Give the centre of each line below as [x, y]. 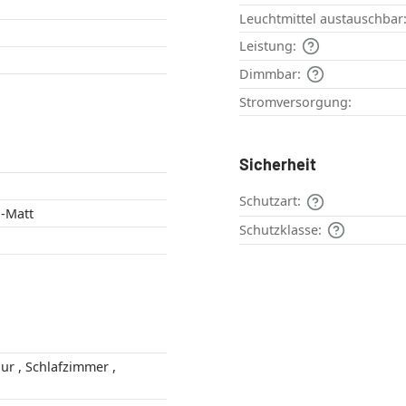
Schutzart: [270, 201]
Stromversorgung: [295, 102]
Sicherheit [278, 164]
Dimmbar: [270, 74]
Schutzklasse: [280, 229]
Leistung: [268, 46]
